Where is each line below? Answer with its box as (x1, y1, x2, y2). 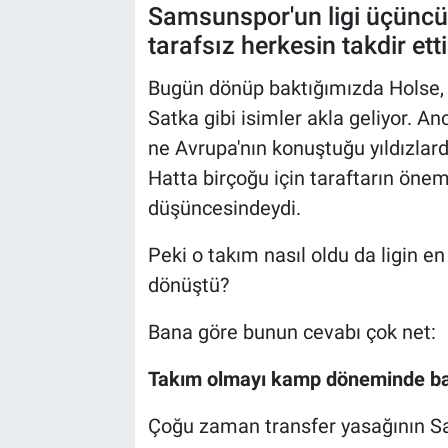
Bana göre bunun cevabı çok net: (147, 319, 436, 344)
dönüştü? (147, 272, 229, 297)
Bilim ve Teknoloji (53, 77, 197, 97)
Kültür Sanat (53, 26, 154, 46)
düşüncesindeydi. (147, 195, 301, 220)
